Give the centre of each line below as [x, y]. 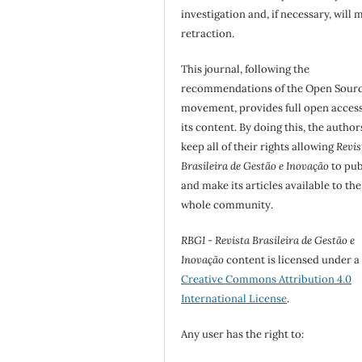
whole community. [227, 205]
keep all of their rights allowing [259, 147]
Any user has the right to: [243, 335]
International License [234, 299]
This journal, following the [246, 69]
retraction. [208, 34]
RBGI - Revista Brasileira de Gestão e [268, 241]
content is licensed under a [292, 260]
